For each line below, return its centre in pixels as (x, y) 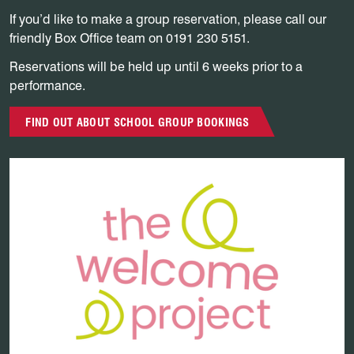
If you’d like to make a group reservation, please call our (168, 19)
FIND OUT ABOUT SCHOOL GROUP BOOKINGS (137, 122)
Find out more (48, 166)
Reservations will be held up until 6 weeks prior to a (156, 66)
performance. (47, 85)
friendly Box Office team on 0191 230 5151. (130, 38)
